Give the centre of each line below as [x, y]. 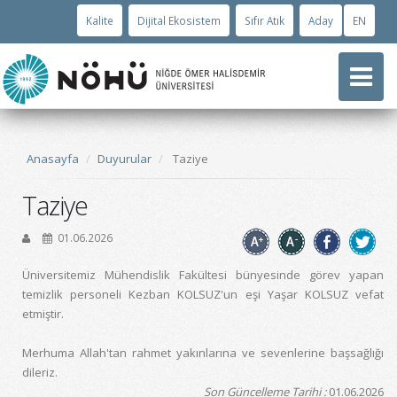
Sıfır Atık [265, 20]
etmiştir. [43, 314]
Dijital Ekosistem [179, 20]
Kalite [100, 20]
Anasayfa [53, 159]
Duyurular [125, 159]
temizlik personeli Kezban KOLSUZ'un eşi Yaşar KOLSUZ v [192, 294]
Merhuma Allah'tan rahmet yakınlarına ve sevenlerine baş [186, 353]
